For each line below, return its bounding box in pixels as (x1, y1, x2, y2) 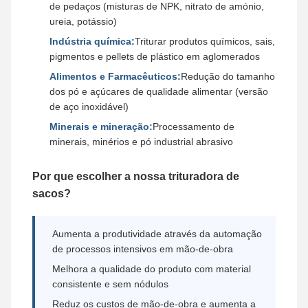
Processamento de (153, 121, 234, 132)
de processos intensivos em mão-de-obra (52, 243, 233, 254)
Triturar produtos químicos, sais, (135, 36, 275, 47)
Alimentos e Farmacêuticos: (49, 71, 181, 82)
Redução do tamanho (181, 71, 275, 82)
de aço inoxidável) (49, 101, 129, 112)
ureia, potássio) (49, 16, 117, 27)
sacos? (32, 188, 71, 199)
